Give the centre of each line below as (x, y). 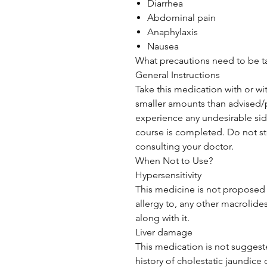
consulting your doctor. (184, 146)
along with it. (162, 218)
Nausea (163, 46)
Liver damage (164, 232)
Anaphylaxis (173, 32)
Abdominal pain (181, 18)
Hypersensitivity (168, 175)
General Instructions (178, 75)
